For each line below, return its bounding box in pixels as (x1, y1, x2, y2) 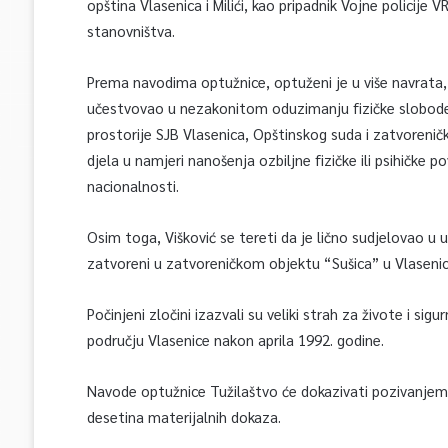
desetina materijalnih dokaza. (86, 407, 281, 427)
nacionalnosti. (86, 176, 179, 196)
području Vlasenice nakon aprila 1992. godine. (86, 330, 384, 350)
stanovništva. (86, 21, 175, 41)
